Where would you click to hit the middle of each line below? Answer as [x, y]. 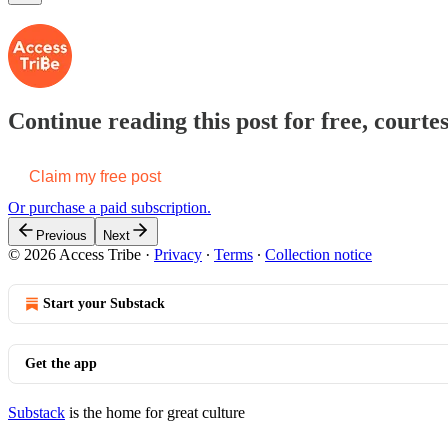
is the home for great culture [155, 412]
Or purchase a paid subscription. [109, 207]
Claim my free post [95, 176]
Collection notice [318, 254]
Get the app [61, 363]
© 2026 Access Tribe [74, 254]
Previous [61, 235]
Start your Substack [104, 303]
